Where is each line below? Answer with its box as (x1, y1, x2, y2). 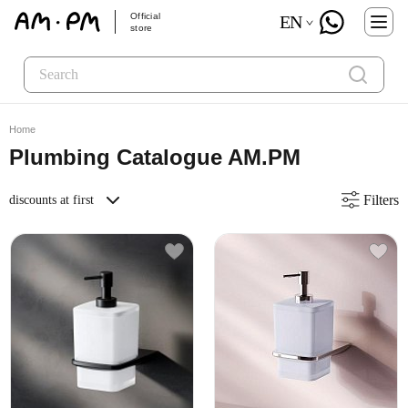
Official (130, 11, 160, 21)
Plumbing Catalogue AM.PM (9, 145, 301, 169)
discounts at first (9, 192, 94, 207)
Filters (363, 191, 399, 208)
